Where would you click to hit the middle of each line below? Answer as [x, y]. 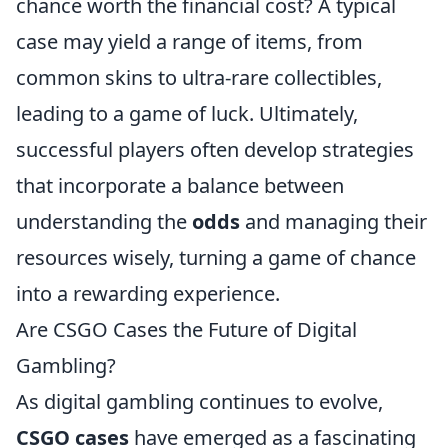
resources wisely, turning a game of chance [216, 257]
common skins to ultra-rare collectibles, [199, 77]
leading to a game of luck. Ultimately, [187, 113]
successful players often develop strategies [215, 149]
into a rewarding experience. [148, 293]
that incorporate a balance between [180, 185]
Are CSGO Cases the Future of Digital [186, 329]
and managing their [333, 221]
